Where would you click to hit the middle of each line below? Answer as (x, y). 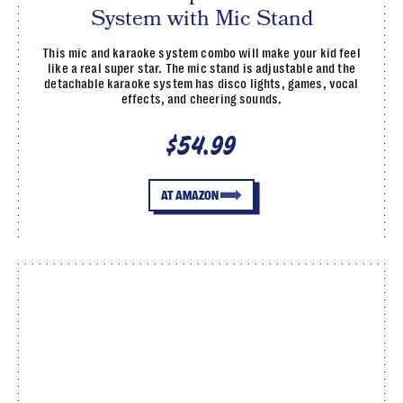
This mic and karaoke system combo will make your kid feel (201, 53)
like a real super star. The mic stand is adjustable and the (201, 68)
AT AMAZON (189, 195)
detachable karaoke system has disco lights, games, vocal (201, 84)
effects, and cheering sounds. (201, 99)
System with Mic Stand (201, 18)
